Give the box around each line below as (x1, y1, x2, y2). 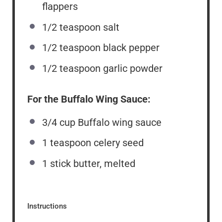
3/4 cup (42, 116, 75, 128)
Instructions (27, 201, 67, 211)
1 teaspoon (42, 137, 91, 149)
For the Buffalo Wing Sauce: (27, 93, 151, 105)
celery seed (91, 137, 144, 149)
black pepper (101, 42, 160, 54)
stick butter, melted (48, 157, 135, 169)
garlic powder (101, 62, 163, 74)
